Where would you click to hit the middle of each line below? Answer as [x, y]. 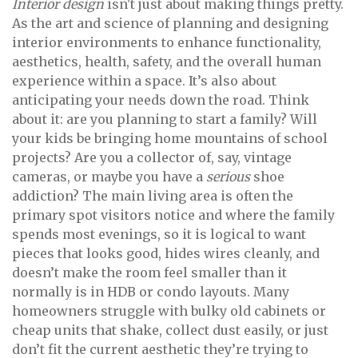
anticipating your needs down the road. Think [161, 100]
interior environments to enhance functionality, [167, 43]
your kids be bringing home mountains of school [170, 139]
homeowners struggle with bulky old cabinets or [169, 311]
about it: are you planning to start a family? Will [165, 119]
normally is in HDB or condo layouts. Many [151, 292]
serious [228, 177]
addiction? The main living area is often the [153, 196]
